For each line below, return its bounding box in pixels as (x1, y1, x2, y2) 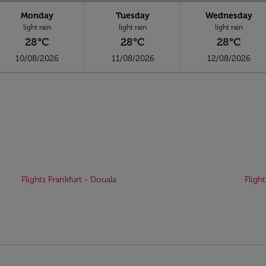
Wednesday (205, 11, 252, 21)
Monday (21, 11, 54, 21)
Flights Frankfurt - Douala (21, 175, 116, 185)
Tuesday (116, 11, 150, 21)
